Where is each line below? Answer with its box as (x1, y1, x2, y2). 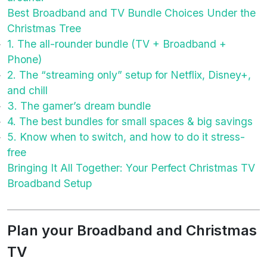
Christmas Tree (7, 21, 81, 35)
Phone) (7, 52, 42, 66)
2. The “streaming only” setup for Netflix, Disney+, (7, 68, 251, 81)
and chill (7, 83, 48, 97)
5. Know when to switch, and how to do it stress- (7, 130, 245, 143)
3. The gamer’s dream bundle (7, 99, 151, 112)
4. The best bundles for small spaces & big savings (7, 114, 253, 128)
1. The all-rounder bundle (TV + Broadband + (7, 37, 226, 50)
